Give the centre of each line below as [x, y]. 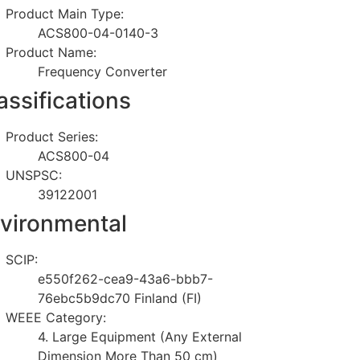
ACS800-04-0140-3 [98, 33]
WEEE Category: [56, 317]
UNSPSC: [34, 175]
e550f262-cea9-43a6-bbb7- [126, 278]
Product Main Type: [65, 13]
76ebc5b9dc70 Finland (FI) [120, 298]
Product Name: [51, 52]
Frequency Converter [103, 71]
